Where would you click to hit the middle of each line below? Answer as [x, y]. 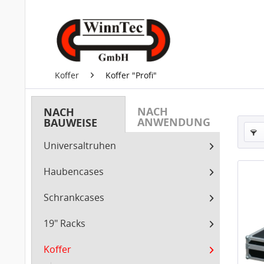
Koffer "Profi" [131, 75]
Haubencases [74, 171]
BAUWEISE [70, 123]
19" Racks [65, 223]
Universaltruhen [80, 146]
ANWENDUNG [174, 122]
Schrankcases [74, 197]
